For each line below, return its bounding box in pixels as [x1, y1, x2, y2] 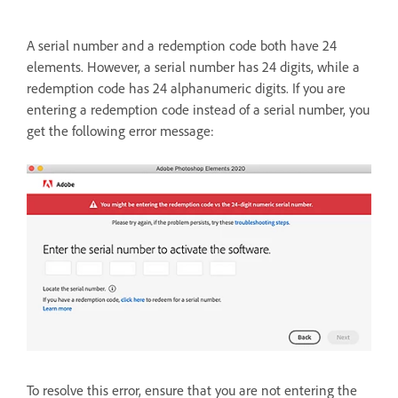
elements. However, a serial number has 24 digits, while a [27, 57, 360, 76]
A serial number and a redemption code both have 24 [27, 36, 337, 54]
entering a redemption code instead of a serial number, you [27, 99, 370, 118]
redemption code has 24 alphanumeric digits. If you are [27, 78, 346, 97]
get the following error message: [27, 121, 214, 139]
